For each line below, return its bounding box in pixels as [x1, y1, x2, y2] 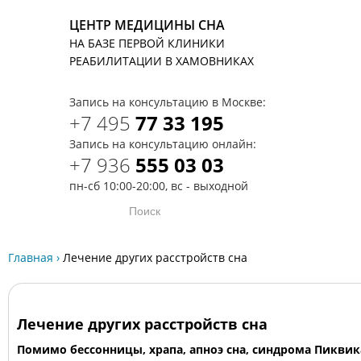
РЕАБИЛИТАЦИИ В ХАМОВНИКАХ [69, 53, 254, 68]
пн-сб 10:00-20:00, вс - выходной [69, 178, 248, 193]
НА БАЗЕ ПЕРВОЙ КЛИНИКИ [69, 35, 225, 51]
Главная [8, 250, 53, 265]
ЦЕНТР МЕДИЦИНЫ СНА [69, 16, 225, 34]
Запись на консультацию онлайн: [69, 136, 256, 151]
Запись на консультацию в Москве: [69, 94, 266, 110]
